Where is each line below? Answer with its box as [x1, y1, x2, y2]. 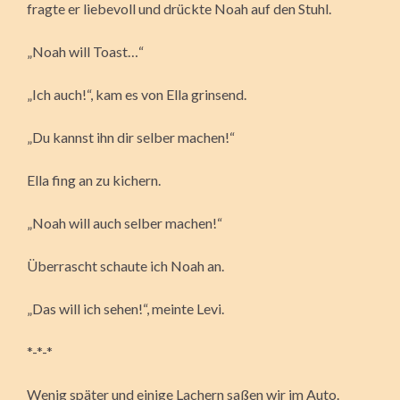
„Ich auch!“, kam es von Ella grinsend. [27, 85, 246, 103]
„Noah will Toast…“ [27, 42, 144, 60]
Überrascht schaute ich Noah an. [27, 256, 224, 274]
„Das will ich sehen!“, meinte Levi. [27, 299, 224, 317]
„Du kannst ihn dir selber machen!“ [27, 128, 235, 146]
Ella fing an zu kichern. [27, 171, 161, 188]
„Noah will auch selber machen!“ [27, 213, 222, 231]
